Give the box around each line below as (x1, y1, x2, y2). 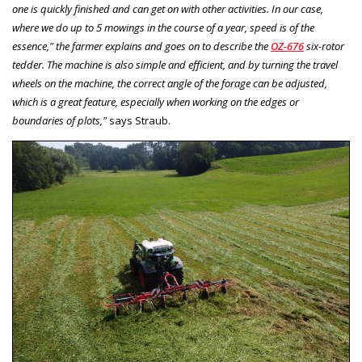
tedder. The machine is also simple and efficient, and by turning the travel (12, 57, 338, 72)
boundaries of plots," (12, 113, 107, 128)
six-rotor (304, 39, 344, 53)
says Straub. (107, 113, 170, 128)
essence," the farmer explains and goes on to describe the (12, 39, 271, 53)
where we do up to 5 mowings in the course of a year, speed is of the (12, 20, 314, 35)
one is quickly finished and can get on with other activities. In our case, (12, 2, 323, 16)
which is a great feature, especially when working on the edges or (12, 95, 299, 109)
